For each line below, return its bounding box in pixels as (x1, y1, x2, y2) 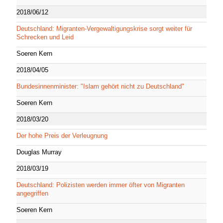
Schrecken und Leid (16, 33, 74, 41)
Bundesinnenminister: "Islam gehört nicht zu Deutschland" (16, 82, 184, 90)
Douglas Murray (16, 148, 62, 156)
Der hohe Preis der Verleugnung (16, 131, 108, 139)
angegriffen (16, 189, 48, 197)
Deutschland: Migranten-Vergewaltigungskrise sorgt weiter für (16, 24, 192, 32)
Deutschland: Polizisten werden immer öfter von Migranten (16, 181, 185, 189)
